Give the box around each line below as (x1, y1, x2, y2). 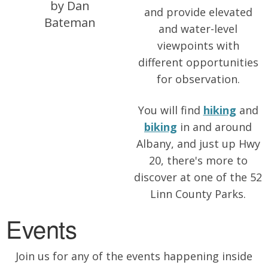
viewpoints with (157, 38, 239, 53)
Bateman (44, 14, 96, 31)
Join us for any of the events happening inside (16, 249, 252, 263)
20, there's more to (148, 153, 248, 167)
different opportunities (138, 55, 258, 69)
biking (144, 120, 177, 134)
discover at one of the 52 (134, 170, 262, 184)
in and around (177, 120, 252, 134)
